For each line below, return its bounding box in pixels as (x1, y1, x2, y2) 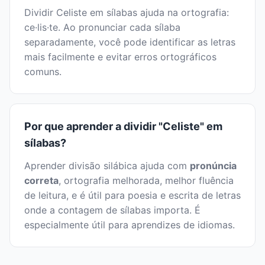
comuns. (24, 66, 62, 78)
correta (24, 174, 59, 187)
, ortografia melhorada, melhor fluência (59, 174, 234, 187)
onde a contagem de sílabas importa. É (24, 204, 201, 216)
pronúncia (190, 160, 237, 172)
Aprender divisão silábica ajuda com (24, 160, 190, 172)
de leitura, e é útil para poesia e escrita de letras (24, 189, 241, 202)
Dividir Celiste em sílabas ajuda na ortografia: (24, 7, 229, 19)
